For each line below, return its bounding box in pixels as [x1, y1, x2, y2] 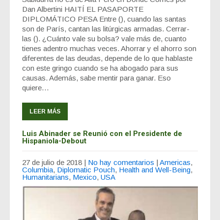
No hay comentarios [88, 158, 154, 167]
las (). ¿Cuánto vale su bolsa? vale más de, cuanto [22, 34, 187, 43]
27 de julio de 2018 [22, 158, 82, 167]
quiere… [22, 83, 49, 92]
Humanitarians [22, 173, 69, 182]
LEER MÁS [29, 108, 60, 115]
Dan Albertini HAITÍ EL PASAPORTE [22, 5, 143, 14]
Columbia [22, 165, 53, 174]
